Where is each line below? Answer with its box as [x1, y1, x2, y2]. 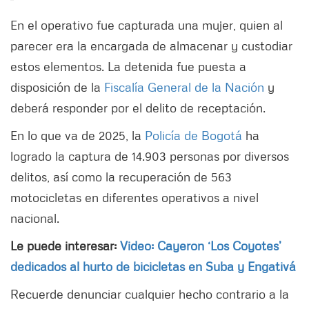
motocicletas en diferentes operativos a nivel [10, 189, 259, 205]
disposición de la [10, 79, 104, 94]
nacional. [10, 210, 59, 226]
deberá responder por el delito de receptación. [10, 99, 266, 115]
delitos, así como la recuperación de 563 [10, 168, 232, 184]
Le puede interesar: [10, 237, 120, 253]
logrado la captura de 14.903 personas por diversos [10, 148, 289, 163]
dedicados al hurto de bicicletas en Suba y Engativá [10, 258, 296, 274]
